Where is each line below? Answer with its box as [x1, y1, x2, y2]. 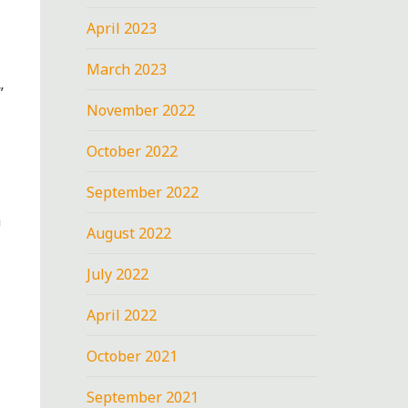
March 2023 [87, 58, 168, 79]
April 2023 [87, 17, 158, 38]
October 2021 [87, 345, 178, 366]
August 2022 [87, 222, 172, 243]
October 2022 [87, 140, 178, 161]
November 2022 [87, 99, 196, 120]
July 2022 [87, 263, 149, 284]
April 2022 [87, 304, 158, 325]
